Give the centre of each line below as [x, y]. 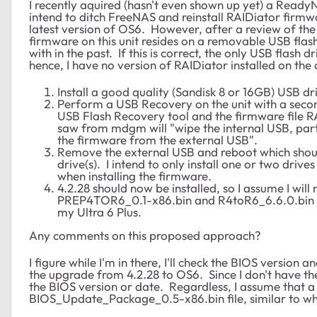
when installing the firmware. [134, 176]
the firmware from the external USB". [157, 140]
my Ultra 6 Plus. [99, 212]
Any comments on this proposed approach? [145, 235]
